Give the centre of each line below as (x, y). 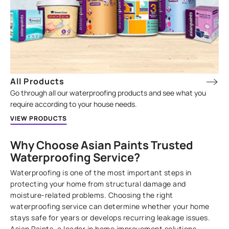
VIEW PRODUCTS (39, 119)
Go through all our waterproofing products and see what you (108, 93)
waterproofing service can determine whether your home (110, 207)
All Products (38, 82)
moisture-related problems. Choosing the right (92, 195)
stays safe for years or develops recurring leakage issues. (110, 218)
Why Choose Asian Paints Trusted (102, 145)
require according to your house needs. (74, 104)
